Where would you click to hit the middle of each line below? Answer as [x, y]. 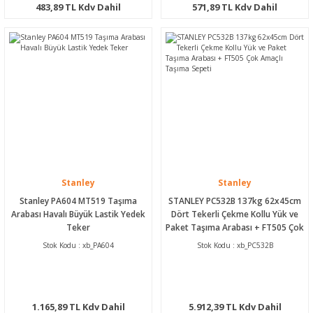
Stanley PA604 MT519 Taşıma [78, 200]
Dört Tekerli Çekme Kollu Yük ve [235, 213]
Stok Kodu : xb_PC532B [235, 245]
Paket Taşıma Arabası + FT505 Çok [235, 227]
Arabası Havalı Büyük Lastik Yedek [78, 213]
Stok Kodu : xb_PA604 [78, 245]
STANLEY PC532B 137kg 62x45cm [235, 200]
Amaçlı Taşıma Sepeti [235, 240]
